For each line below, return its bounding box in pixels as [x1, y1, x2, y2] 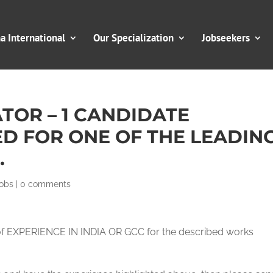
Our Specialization [93, 31, 174, 44]
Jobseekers [202, 31, 250, 44]
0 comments [20, 179, 71, 189]
